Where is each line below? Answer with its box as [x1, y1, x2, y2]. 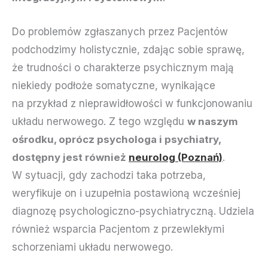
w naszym [187, 115, 238, 127]
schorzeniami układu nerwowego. [12, 240, 173, 253]
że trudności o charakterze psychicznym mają [12, 61, 234, 74]
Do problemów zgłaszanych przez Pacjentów [12, 25, 228, 38]
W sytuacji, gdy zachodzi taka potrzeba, [12, 169, 206, 181]
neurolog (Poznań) [129, 151, 223, 163]
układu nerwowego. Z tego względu [12, 115, 187, 127]
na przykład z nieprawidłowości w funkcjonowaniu [12, 97, 252, 109]
